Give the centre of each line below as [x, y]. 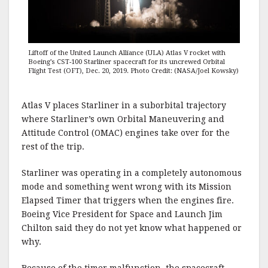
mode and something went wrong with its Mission [127, 186]
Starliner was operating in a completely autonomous [132, 173]
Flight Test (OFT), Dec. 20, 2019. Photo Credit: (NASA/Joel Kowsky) [133, 71]
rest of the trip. [53, 146]
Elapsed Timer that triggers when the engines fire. [129, 200]
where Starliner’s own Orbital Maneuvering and [123, 119]
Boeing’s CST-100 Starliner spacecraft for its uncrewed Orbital [126, 62]
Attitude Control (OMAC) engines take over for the [126, 133]
